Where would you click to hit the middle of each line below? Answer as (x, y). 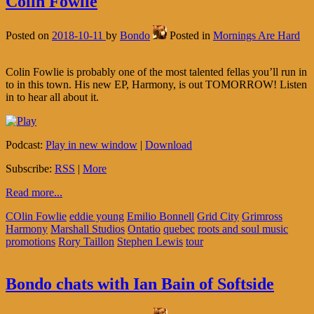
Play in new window (91, 144)
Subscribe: (30, 168)
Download (169, 144)
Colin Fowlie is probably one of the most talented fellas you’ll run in (156, 71)
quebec (179, 228)
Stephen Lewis (150, 241)
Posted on (29, 35)
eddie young (97, 216)
